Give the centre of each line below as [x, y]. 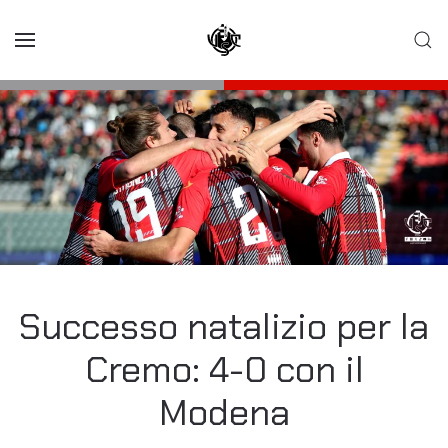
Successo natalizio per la [224, 326]
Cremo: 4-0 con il [224, 369]
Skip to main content [114, 47]
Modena [224, 412]
